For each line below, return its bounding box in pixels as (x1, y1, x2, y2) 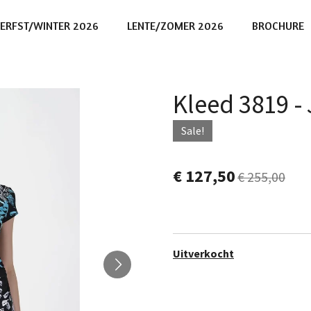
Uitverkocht (173, 246, 234, 260)
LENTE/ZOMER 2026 (127, 19, 224, 33)
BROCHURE (252, 19, 305, 33)
